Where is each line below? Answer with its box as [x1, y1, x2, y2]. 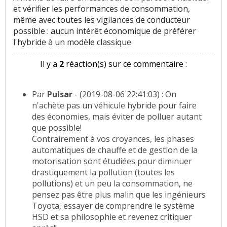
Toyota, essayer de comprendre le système [32, 200, 195, 212]
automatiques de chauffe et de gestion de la [32, 144, 198, 156]
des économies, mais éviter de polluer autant [32, 111, 202, 123]
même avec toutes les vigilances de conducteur [13, 14, 190, 26]
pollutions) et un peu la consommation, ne [32, 178, 193, 190]
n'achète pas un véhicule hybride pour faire [32, 100, 197, 111]
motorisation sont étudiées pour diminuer [32, 156, 192, 167]
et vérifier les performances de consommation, [13, 3, 190, 15]
